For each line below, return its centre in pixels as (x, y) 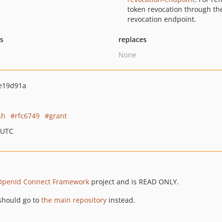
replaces (132, 39)
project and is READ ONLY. (134, 182)
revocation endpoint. (162, 19)
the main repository (74, 200)
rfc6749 (27, 116)
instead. (121, 200)
